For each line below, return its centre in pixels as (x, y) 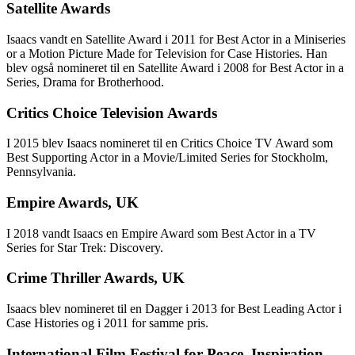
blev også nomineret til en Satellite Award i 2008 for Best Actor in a (175, 67)
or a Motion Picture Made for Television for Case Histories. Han (167, 53)
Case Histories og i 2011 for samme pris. (107, 323)
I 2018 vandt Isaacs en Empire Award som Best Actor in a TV (161, 233)
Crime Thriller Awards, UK (95, 278)
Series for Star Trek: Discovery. (85, 247)
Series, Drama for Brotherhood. (85, 82)
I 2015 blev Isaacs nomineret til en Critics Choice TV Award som (170, 143)
